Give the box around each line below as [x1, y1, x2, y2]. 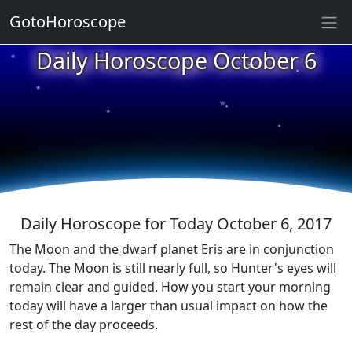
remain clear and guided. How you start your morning [9, 278, 331, 295]
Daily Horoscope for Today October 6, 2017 [20, 213, 332, 234]
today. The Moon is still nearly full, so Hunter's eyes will [9, 259, 336, 277]
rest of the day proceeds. [9, 316, 158, 333]
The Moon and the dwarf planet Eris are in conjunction [9, 240, 334, 258]
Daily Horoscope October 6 [35, 45, 317, 75]
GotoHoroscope [9, 11, 126, 32]
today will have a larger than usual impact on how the [9, 297, 328, 314]
